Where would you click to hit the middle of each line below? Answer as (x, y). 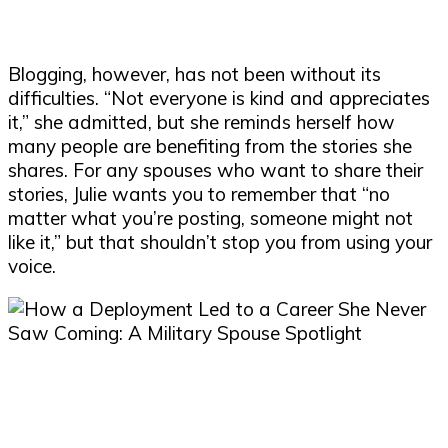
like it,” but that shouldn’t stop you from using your (220, 242)
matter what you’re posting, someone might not (210, 218)
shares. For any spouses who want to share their (215, 170)
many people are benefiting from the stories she (210, 146)
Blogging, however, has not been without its (194, 74)
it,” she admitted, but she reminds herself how (201, 122)
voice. (34, 266)
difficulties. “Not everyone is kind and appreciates (219, 98)
